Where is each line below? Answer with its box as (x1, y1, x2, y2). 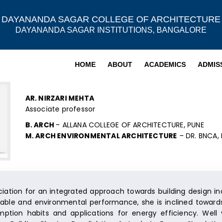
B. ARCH (25, 120, 56, 130)
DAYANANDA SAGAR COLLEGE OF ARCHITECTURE (1, 14, 221, 24)
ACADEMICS (144, 60, 186, 68)
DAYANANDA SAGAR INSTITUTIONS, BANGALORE (15, 26, 207, 34)
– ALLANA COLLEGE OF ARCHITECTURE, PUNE (55, 120, 204, 130)
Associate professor (25, 104, 96, 114)
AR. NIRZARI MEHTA (25, 93, 95, 103)
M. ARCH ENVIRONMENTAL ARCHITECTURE (25, 131, 177, 141)
